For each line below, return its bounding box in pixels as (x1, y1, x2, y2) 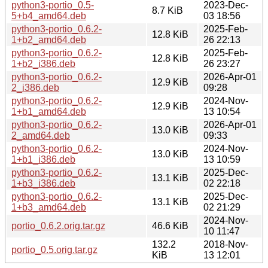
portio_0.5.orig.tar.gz (11, 244, 98, 255)
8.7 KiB (152, 5, 183, 16)
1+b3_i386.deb (11, 178, 75, 188)
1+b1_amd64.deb (11, 106, 86, 117)
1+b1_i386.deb (11, 154, 75, 165)
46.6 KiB (152, 220, 188, 231)
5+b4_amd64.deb (11, 10, 86, 21)
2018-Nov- (203, 239, 248, 249)
